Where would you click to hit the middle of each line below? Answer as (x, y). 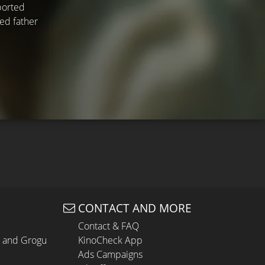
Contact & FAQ (109, 226)
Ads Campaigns (110, 254)
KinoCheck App (110, 240)
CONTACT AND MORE (135, 208)
